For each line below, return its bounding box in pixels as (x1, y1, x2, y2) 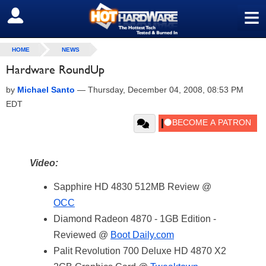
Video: (30, 158, 58, 168)
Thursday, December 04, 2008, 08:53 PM (88, 85, 243, 94)
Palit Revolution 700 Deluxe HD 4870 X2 (53, 246, 226, 256)
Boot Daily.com (110, 230, 174, 240)
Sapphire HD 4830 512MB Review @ (53, 182, 211, 192)
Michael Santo (17, 85, 75, 94)
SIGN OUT (9, 10, 61, 22)
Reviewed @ (53, 230, 110, 240)
